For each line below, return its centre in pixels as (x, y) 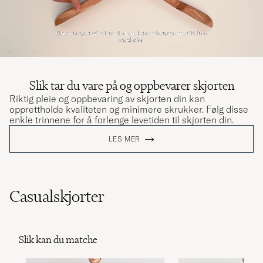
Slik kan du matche (58, 240)
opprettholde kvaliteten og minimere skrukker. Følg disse (129, 109)
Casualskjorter (57, 196)
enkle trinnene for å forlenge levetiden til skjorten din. (122, 120)
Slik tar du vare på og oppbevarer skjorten (131, 86)
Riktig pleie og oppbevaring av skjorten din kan (107, 99)
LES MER (125, 139)
